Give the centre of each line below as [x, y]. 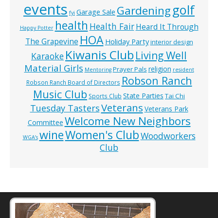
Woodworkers [168, 136]
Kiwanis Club [100, 55]
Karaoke [47, 56]
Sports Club [105, 96]
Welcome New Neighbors [127, 121]
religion [160, 69]
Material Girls [54, 68]
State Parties [143, 96]
